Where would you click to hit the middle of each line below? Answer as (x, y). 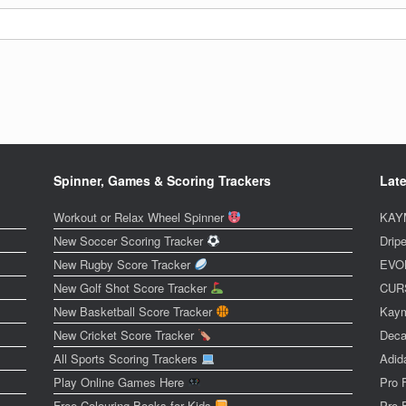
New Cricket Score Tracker (125, 334)
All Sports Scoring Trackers (127, 358)
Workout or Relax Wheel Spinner (140, 217)
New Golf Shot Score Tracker (131, 287)
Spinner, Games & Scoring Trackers (162, 180)
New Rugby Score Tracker (123, 264)
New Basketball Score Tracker (134, 311)
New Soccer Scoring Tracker (130, 240)
